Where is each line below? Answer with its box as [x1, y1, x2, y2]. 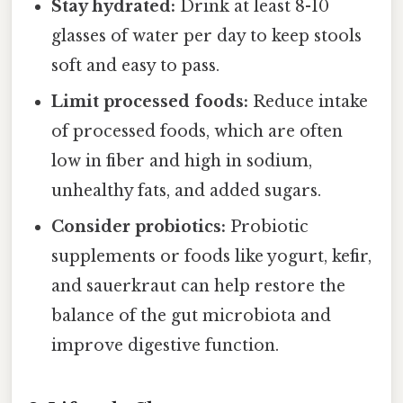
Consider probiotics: [51, 217, 227, 237]
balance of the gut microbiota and [51, 306, 332, 327]
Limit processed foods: [51, 92, 249, 112]
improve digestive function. [51, 336, 280, 356]
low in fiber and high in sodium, [51, 151, 313, 172]
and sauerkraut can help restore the [51, 276, 346, 297]
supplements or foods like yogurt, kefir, [51, 246, 372, 267]
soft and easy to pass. [51, 56, 220, 76]
